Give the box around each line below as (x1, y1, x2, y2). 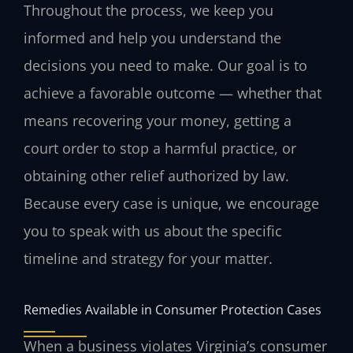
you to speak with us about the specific (24, 221, 282, 241)
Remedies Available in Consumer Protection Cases (24, 299, 321, 318)
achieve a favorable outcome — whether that (24, 84, 321, 103)
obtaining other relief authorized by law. (24, 166, 289, 186)
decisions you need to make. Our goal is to (24, 56, 307, 76)
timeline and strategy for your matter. (24, 249, 273, 269)
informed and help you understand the (24, 28, 281, 48)
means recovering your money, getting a (24, 111, 292, 131)
